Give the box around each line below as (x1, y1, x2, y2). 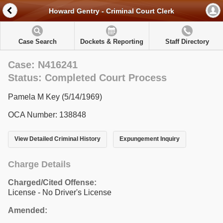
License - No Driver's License (8, 188, 111, 197)
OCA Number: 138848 (8, 111, 86, 119)
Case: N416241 (8, 59, 78, 70)
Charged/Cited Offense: (8, 178, 97, 187)
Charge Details (8, 159, 71, 169)
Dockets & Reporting (80, 38, 143, 45)
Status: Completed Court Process (8, 72, 167, 83)
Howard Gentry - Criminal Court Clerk (49, 7, 174, 15)
